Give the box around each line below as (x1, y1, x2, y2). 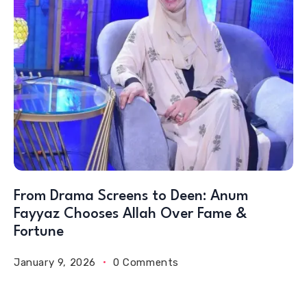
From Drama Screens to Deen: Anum (14, 188, 248, 204)
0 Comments (113, 256, 179, 269)
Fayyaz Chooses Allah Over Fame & (14, 206, 247, 221)
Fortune (14, 224, 64, 239)
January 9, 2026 (14, 256, 96, 269)
